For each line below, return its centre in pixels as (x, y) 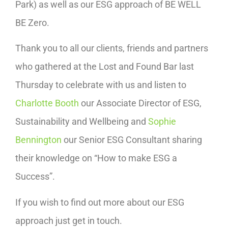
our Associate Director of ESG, (140, 103)
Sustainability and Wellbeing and (82, 122)
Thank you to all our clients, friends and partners (112, 48)
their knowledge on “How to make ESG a (96, 158)
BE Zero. (32, 23)
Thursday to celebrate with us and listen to (101, 85)
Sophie (162, 122)
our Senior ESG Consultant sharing (132, 140)
